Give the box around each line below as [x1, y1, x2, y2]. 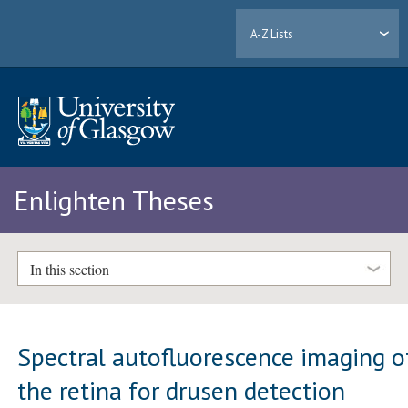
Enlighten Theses [14, 182, 214, 219]
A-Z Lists [250, 25, 294, 42]
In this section [29, 259, 109, 279]
